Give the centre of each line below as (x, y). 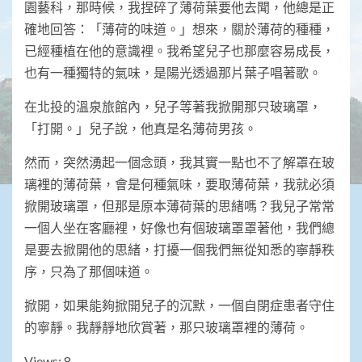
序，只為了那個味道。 (89, 271)
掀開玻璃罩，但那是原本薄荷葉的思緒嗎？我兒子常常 (179, 206)
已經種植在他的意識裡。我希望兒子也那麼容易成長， (179, 51)
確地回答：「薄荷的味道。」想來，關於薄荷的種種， (179, 29)
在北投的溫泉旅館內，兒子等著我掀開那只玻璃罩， (173, 107)
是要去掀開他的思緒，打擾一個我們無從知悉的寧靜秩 (179, 250)
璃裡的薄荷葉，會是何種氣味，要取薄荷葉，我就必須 (179, 184)
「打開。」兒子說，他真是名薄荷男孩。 (141, 128)
